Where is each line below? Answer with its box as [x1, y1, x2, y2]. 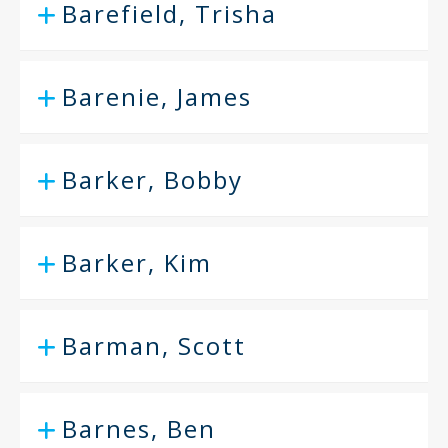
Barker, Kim [62, 246, 212, 279]
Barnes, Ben [62, 412, 216, 445]
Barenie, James [62, 80, 252, 113]
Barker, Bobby [62, 163, 243, 196]
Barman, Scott [62, 329, 246, 362]
